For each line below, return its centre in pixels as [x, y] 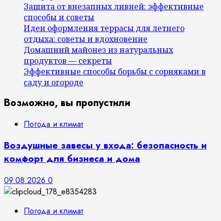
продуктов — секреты [68, 60]
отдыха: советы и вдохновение [86, 39]
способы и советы [59, 17]
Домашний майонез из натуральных [98, 50]
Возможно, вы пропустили [67, 103]
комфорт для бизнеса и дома [72, 159]
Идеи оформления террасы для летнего [104, 28]
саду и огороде [54, 82]
